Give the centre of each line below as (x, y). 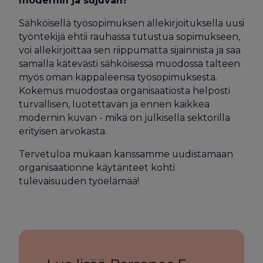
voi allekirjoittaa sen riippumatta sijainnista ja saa (129, 50)
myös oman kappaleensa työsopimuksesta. (118, 77)
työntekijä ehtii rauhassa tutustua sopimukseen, (129, 36)
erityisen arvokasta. (63, 131)
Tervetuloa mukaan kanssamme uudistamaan (126, 154)
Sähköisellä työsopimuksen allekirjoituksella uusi (131, 23)
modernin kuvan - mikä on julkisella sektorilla (124, 117)
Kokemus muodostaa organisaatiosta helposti (124, 90)
